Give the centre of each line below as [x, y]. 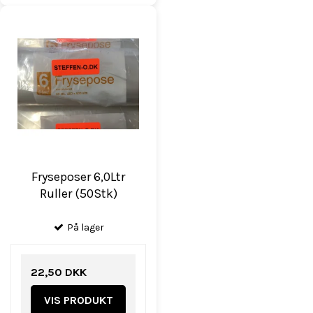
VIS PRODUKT [78, 300]
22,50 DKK [59, 272]
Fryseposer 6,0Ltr [78, 176]
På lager [85, 227]
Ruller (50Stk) [78, 193]
